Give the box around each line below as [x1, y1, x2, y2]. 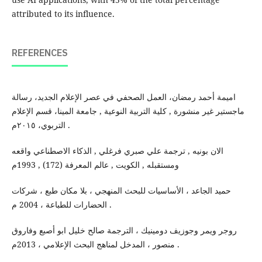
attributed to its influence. [11, 8, 115, 20]
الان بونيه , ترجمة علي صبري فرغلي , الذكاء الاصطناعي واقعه [11, 145, 223, 157]
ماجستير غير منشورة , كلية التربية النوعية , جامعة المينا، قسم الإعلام [11, 105, 244, 117]
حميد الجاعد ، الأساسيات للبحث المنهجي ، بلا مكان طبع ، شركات [11, 185, 231, 196]
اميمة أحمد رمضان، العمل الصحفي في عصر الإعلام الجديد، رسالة [11, 91, 236, 103]
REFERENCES [11, 46, 68, 61]
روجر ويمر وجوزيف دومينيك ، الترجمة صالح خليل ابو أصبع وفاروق [11, 225, 237, 236]
